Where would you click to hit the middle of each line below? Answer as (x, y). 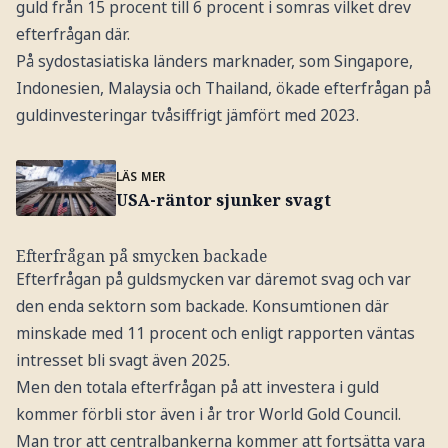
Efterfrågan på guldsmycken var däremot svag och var (213, 279)
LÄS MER (140, 176)
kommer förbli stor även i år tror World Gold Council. (208, 414)
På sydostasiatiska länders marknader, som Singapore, (214, 60)
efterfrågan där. (72, 33)
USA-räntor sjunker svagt (223, 199)
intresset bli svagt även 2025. (122, 360)
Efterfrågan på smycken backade (141, 256)
